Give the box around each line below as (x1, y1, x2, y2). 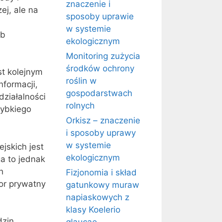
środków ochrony (66, 63, 134, 73)
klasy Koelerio (66, 205, 120, 215)
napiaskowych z (66, 192, 129, 202)
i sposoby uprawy (66, 128, 136, 138)
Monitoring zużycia (66, 51, 140, 61)
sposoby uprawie (66, 11, 134, 21)
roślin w (66, 76, 97, 86)
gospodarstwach (66, 88, 132, 98)
